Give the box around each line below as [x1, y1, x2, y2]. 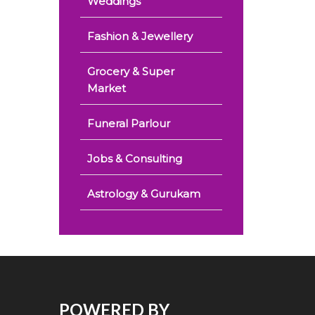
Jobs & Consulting [86, 152, 182, 165]
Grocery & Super [86, 65, 174, 78]
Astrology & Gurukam [86, 187, 200, 200]
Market [86, 82, 126, 95]
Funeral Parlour [86, 117, 170, 130]
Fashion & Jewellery [86, 30, 193, 43]
